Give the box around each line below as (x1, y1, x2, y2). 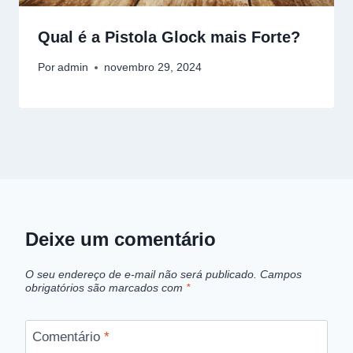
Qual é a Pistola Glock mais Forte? (38, 28, 300, 46)
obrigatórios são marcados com (25, 281, 186, 294)
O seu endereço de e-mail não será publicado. (25, 268, 257, 281)
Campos (260, 268, 302, 281)
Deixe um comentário (25, 229, 216, 251)
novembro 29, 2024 (104, 61, 203, 74)
